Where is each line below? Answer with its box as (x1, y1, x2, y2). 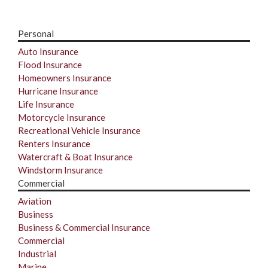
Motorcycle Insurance (18, 111, 105, 123)
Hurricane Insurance (18, 85, 98, 96)
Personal (18, 28, 54, 39)
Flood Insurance (18, 59, 82, 70)
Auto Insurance (18, 45, 78, 57)
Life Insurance (18, 98, 74, 109)
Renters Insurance (18, 138, 90, 149)
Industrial (18, 248, 56, 259)
